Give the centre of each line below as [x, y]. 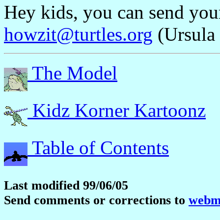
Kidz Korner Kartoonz [117, 110]
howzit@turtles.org [78, 34]
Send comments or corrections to [96, 200]
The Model [72, 73]
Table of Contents [98, 148]
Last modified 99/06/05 [66, 186]
